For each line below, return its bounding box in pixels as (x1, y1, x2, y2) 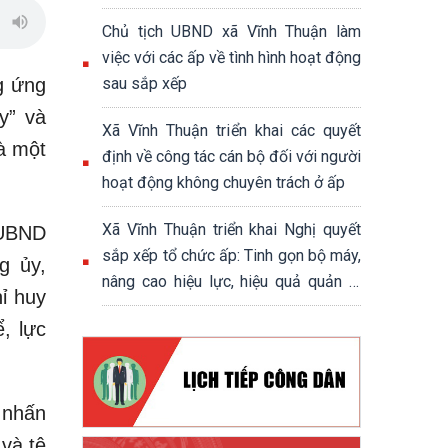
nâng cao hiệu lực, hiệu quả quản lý (102, 272, 361, 291)
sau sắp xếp (102, 74, 187, 93)
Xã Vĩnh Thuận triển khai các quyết (102, 121, 361, 140)
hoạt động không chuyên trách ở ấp (102, 173, 345, 192)
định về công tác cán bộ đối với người (102, 147, 361, 166)
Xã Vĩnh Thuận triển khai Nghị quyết (102, 220, 361, 239)
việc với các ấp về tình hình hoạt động (102, 48, 361, 67)
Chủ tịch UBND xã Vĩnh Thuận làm (102, 22, 361, 41)
